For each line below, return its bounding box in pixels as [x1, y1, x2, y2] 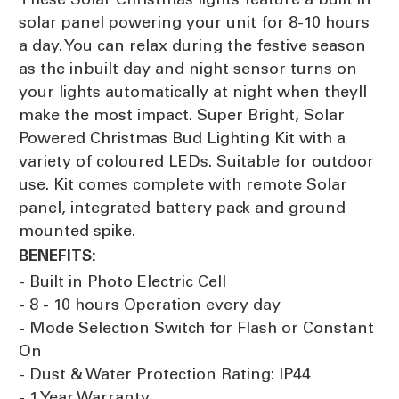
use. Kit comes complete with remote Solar [19, 174, 347, 194]
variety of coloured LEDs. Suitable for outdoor [19, 151, 374, 171]
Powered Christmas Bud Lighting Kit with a [19, 127, 346, 148]
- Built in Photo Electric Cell [19, 271, 226, 291]
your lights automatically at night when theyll [19, 81, 367, 102]
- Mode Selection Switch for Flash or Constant [19, 317, 374, 338]
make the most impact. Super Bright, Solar [19, 104, 345, 125]
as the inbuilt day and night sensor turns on [19, 58, 357, 78]
